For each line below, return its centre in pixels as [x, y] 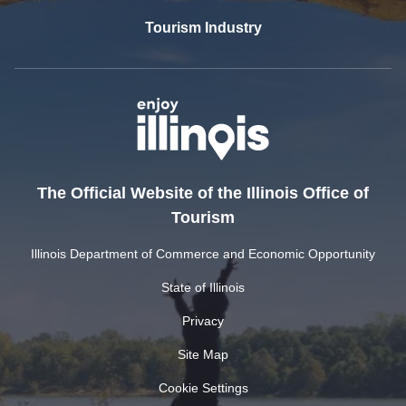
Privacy [203, 321]
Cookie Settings [203, 388]
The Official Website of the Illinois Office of [203, 193]
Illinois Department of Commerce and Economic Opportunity [203, 254]
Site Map [203, 355]
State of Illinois [203, 288]
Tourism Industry [203, 27]
